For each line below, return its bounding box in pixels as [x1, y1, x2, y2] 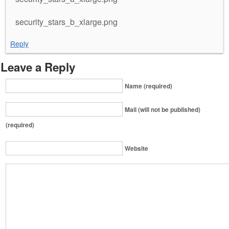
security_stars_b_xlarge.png [15, 15, 118, 28]
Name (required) [125, 81, 172, 90]
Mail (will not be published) [125, 104, 200, 114]
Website [125, 143, 148, 153]
